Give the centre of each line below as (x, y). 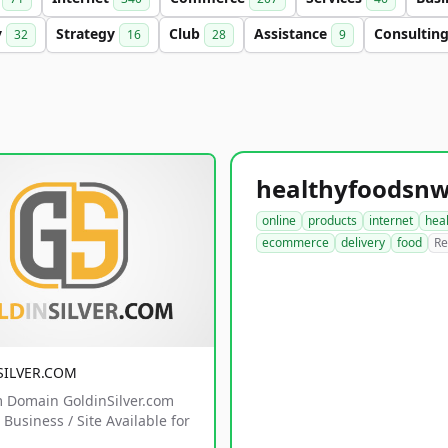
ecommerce (295, 242)
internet (391, 220)
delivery (363, 242)
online (279, 220)
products (332, 220)
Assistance (292, 33)
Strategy (87, 33)
